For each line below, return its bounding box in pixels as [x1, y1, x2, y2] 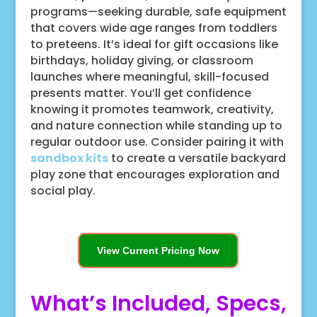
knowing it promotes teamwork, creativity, [30, 100, 274, 117]
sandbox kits [30, 149, 108, 166]
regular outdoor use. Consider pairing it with [30, 133, 284, 150]
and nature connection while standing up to [30, 117, 282, 134]
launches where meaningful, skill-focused [30, 68, 269, 85]
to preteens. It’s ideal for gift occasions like [30, 35, 278, 52]
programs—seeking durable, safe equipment [30, 3, 287, 20]
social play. [30, 182, 96, 199]
